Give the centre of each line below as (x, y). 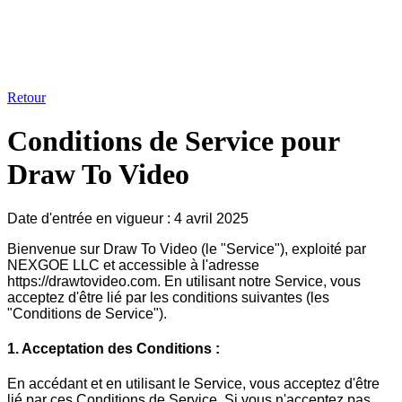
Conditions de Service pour (173, 141)
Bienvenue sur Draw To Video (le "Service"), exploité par (187, 249)
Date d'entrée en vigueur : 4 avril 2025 (128, 218)
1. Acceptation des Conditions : (114, 349)
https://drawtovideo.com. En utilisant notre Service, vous (184, 281)
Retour (26, 97)
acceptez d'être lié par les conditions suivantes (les (168, 297)
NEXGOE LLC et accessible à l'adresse (133, 265)
